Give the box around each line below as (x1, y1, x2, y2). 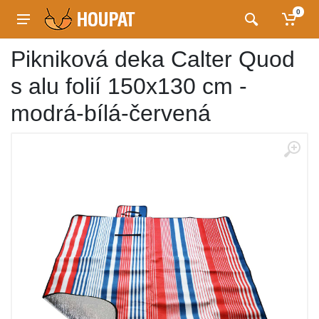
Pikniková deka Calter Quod (11, 46, 295, 72)
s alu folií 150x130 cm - (11, 73, 247, 99)
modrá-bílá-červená (11, 100, 211, 126)
